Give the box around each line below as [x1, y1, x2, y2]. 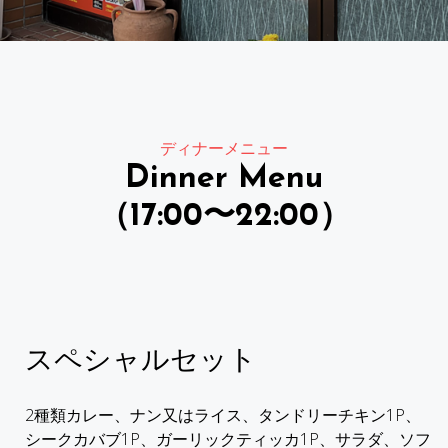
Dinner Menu [125, 162, 323, 195]
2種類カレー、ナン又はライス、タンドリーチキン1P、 [25, 403, 421, 426]
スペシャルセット [25, 347, 257, 376]
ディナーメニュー [160, 136, 288, 159]
